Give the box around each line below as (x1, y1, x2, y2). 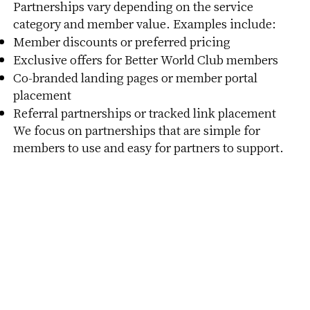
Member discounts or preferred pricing (12, 33, 230, 51)
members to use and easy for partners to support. (12, 138, 284, 156)
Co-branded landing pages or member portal (12, 69, 257, 86)
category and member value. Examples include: (12, 15, 276, 33)
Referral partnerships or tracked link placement (12, 104, 276, 122)
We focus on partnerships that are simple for (12, 121, 260, 139)
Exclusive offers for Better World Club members (12, 51, 278, 69)
